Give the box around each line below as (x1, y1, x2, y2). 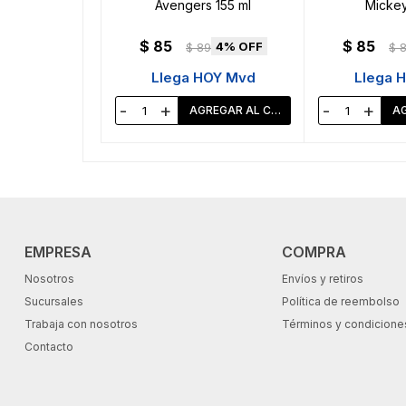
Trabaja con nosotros (24, 317, 138, 332)
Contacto (24, 340, 73, 354)
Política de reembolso (281, 295, 400, 309)
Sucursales (24, 295, 83, 309)
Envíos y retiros (281, 272, 363, 286)
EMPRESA (24, 243, 92, 262)
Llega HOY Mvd (150, 69, 256, 87)
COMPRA (281, 243, 346, 262)
